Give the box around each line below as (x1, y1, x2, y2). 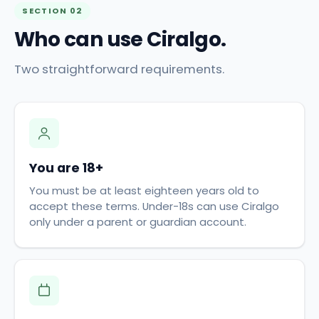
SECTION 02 (22, 5, 83, 17)
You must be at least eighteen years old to (29, 182, 259, 198)
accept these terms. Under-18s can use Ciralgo (29, 198, 279, 214)
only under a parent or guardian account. (29, 214, 246, 229)
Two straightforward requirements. (14, 61, 224, 78)
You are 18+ (29, 159, 103, 177)
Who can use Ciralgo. (14, 26, 226, 54)
